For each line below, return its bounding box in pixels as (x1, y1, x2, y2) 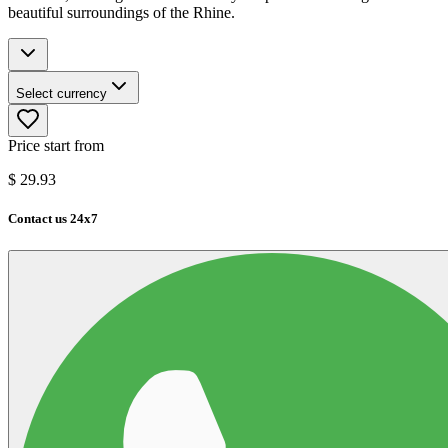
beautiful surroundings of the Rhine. (8, 4, 235, 22)
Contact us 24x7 (8, 211, 98, 227)
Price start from (8, 137, 104, 155)
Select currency (16, 86, 107, 102)
